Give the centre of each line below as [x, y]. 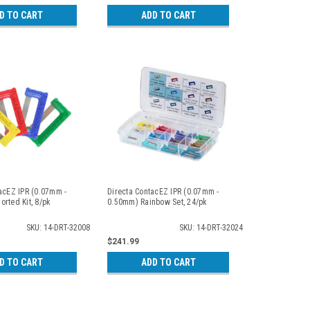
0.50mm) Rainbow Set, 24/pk [157, 202]
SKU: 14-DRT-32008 [58, 227]
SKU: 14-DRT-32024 [211, 227]
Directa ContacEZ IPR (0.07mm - [163, 191]
